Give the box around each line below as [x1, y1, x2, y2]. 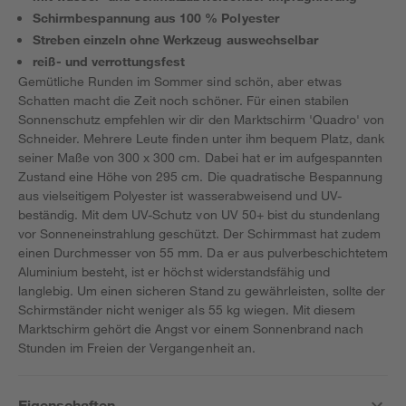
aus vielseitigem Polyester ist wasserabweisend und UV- [18, 188, 342, 203]
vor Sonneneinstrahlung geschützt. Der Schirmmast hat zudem [18, 226, 381, 241]
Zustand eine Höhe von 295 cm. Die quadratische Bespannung [18, 169, 382, 184]
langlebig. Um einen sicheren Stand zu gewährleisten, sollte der [18, 283, 386, 298]
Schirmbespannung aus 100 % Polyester [33, 10, 279, 25]
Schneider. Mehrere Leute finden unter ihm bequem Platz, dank [18, 130, 385, 146]
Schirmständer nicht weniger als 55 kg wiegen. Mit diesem [18, 302, 355, 317]
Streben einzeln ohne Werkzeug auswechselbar [33, 32, 318, 47]
